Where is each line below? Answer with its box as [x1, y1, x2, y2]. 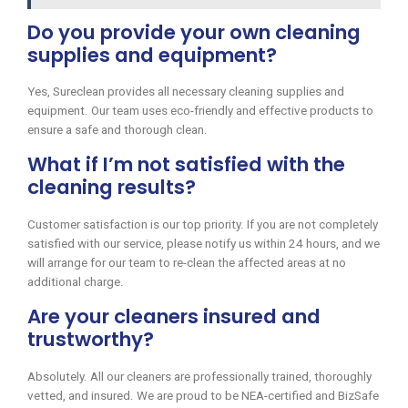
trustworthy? [27, 325, 154, 354]
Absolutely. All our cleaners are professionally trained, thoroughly [27, 370, 372, 384]
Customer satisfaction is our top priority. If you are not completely [27, 218, 378, 232]
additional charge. [27, 275, 124, 290]
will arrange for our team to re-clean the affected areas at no [27, 256, 346, 270]
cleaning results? [27, 173, 196, 202]
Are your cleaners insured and [27, 302, 321, 331]
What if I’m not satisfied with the [27, 150, 345, 179]
